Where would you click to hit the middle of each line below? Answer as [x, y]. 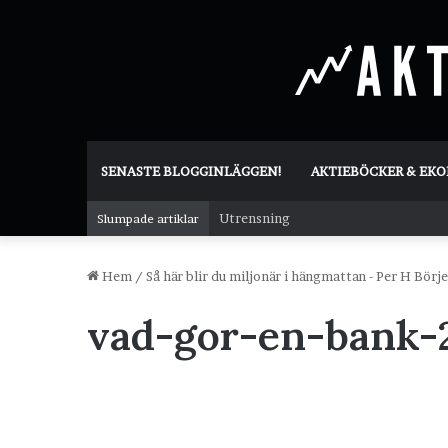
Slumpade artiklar [148, 218]
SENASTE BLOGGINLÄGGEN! [192, 171]
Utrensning [254, 218]
